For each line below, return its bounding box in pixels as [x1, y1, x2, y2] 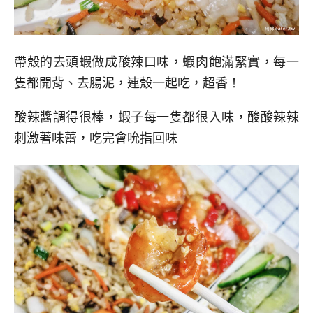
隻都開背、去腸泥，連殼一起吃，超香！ [14, 75, 240, 90]
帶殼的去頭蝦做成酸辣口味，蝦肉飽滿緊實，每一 [14, 54, 299, 69]
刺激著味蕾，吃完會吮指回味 [14, 131, 177, 145]
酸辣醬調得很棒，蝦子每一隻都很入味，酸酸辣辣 [14, 110, 299, 124]
